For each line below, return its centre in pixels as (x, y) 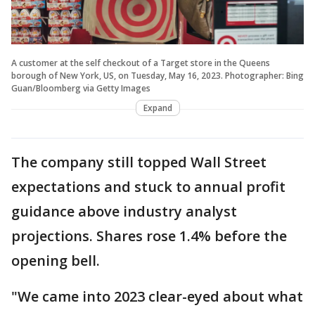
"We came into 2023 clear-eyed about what (157, 296)
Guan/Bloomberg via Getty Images (81, 88)
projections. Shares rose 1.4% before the (149, 236)
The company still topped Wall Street (139, 162)
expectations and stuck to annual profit (148, 186)
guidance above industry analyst (124, 211)
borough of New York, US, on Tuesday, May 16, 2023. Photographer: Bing (157, 75)
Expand (157, 108)
